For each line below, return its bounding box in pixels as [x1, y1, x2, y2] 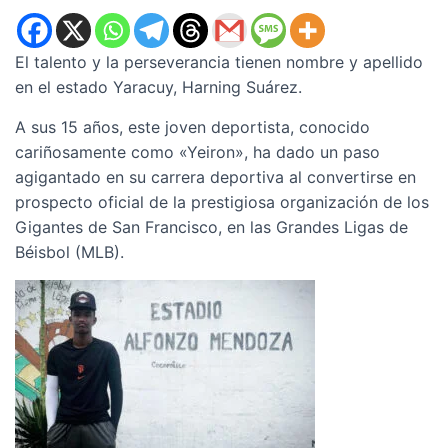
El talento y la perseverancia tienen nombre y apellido [15, 52, 423, 72]
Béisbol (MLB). [15, 242, 124, 262]
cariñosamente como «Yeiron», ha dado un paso [15, 142, 380, 162]
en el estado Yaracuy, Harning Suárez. [15, 77, 302, 97]
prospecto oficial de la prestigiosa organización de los [15, 192, 429, 212]
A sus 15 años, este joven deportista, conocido [15, 117, 370, 137]
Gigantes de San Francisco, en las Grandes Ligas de [15, 217, 408, 237]
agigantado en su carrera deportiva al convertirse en [15, 167, 416, 187]
